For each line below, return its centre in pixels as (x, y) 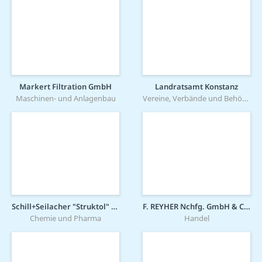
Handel (196, 218)
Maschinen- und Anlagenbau (65, 98)
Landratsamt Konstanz (196, 86)
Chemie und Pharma (65, 218)
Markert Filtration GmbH (65, 86)
